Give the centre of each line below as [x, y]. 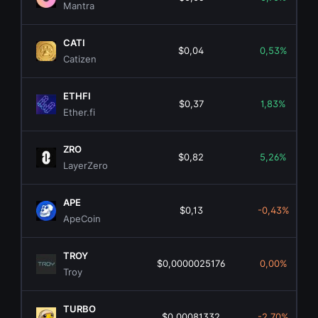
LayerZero [86, 166]
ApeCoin [82, 219]
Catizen [80, 59]
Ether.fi [79, 113]
